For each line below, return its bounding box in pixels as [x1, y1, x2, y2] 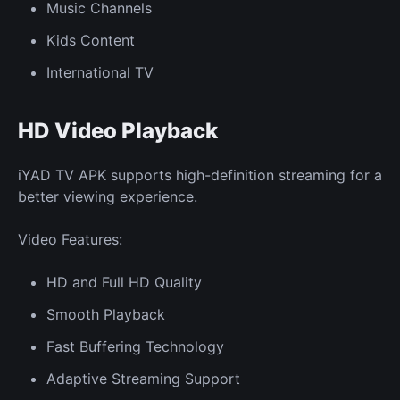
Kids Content [46, 30, 135, 49]
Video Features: [18, 229, 122, 248]
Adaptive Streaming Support [46, 369, 240, 387]
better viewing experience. [18, 187, 197, 205]
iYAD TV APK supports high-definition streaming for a [18, 165, 382, 184]
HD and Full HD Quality [46, 272, 202, 291]
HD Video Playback [18, 117, 218, 144]
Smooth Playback [46, 304, 165, 323]
